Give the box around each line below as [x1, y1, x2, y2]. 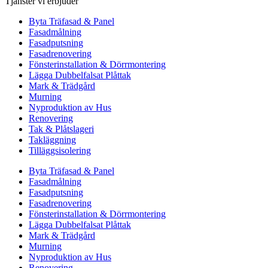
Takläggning [29, 135, 76, 145]
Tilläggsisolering [29, 145, 91, 156]
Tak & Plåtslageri [29, 124, 94, 135]
